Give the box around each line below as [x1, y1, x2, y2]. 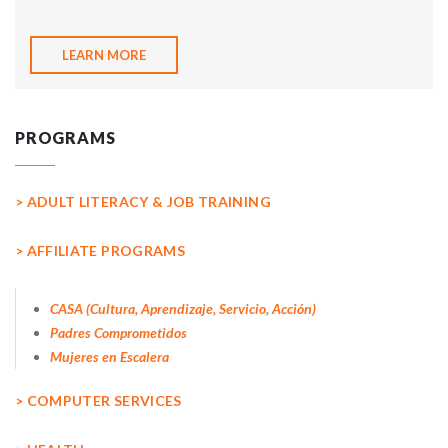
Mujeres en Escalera [50, 348, 170, 366]
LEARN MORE [62, 47, 146, 64]
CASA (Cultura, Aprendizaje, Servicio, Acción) [50, 300, 317, 318]
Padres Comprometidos [50, 324, 188, 342]
